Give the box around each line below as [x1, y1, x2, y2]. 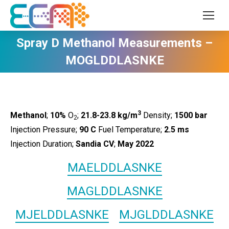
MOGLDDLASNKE [65, 53, 164, 67]
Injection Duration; [10, 139, 76, 149]
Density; [141, 110, 174, 120]
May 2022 [118, 139, 154, 149]
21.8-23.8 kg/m [81, 110, 138, 120]
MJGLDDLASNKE [119, 208, 214, 222]
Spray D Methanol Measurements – [16, 36, 213, 50]
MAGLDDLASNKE [66, 184, 163, 198]
